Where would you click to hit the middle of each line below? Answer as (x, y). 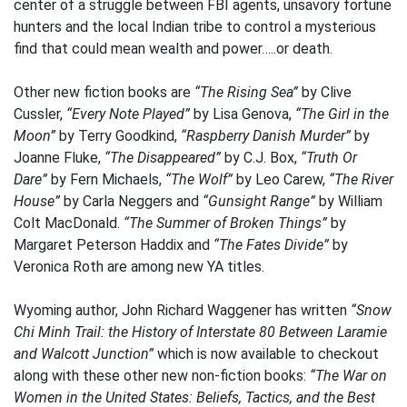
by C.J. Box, (263, 158)
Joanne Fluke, (59, 158)
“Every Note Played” (130, 114)
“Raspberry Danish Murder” (268, 136)
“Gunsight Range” (261, 201)
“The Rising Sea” (248, 92)
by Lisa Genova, (244, 114)
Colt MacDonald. (69, 223)
